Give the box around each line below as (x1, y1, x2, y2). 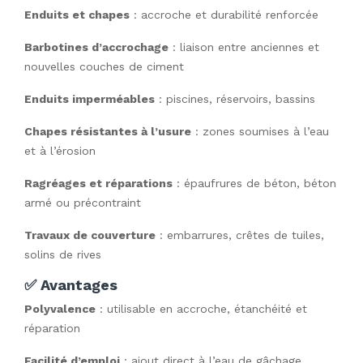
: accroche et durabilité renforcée (130, 8, 318, 21)
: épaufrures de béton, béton (173, 177, 336, 190)
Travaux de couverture (24, 228, 156, 241)
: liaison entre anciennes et (169, 41, 319, 53)
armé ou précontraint (24, 196, 141, 209)
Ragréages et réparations (24, 177, 173, 190)
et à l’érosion (24, 144, 96, 157)
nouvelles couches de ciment (24, 60, 184, 73)
